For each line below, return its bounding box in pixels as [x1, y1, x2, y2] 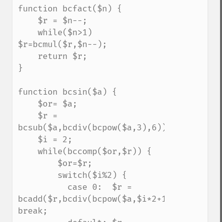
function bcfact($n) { [18, 3, 122, 14]
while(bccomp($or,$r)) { [18, 146, 38, 157]
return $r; [18, 51, 38, 61]
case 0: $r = [18, 182, 67, 192]
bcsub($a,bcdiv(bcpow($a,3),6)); [18, 122, 171, 133]
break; [18, 206, 48, 216]
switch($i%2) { [18, 170, 57, 180]
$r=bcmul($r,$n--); [18, 39, 107, 50]
